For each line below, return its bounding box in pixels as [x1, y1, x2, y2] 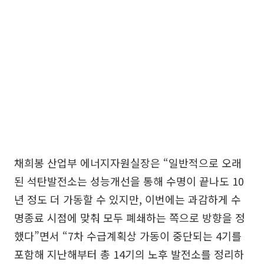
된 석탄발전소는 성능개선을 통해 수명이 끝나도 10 [14, 173, 244, 189]
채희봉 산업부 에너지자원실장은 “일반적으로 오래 [14, 155, 242, 170]
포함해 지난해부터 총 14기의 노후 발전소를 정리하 [14, 246, 244, 262]
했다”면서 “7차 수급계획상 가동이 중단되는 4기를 [14, 228, 242, 243]
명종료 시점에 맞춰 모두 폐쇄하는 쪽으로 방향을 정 [14, 210, 245, 225]
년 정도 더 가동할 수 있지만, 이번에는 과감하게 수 [14, 192, 241, 207]
